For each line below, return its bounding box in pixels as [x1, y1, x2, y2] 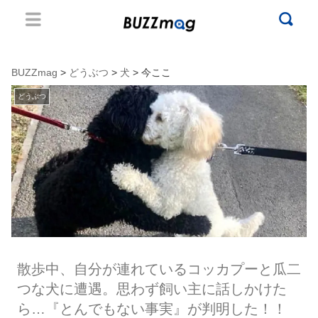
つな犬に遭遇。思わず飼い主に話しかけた [16, 281, 287, 297]
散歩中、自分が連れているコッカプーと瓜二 [16, 261, 301, 278]
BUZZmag [11, 67, 57, 78]
